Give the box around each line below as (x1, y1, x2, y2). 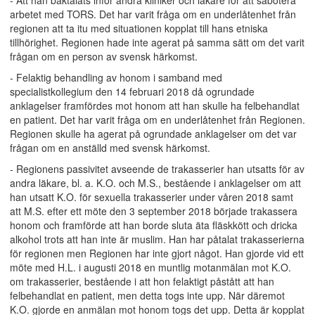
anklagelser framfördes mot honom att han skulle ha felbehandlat (10, 98, 300, 112)
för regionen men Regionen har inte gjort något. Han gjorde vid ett (10, 246, 304, 260)
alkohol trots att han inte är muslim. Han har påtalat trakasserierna (10, 232, 304, 246)
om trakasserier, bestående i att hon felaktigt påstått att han (10, 274, 274, 288)
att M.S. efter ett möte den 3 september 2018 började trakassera (10, 204, 297, 218)
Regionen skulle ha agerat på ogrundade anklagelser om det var (10, 127, 297, 141)
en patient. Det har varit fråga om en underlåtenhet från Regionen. (10, 112, 305, 127)
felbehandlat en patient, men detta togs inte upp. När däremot (10, 288, 285, 302)
